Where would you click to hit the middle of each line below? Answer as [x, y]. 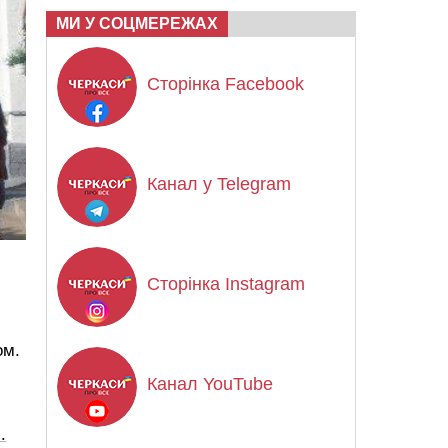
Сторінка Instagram [226, 284]
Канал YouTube [210, 384]
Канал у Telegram [219, 184]
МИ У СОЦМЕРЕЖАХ [137, 23]
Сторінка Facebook [225, 84]
